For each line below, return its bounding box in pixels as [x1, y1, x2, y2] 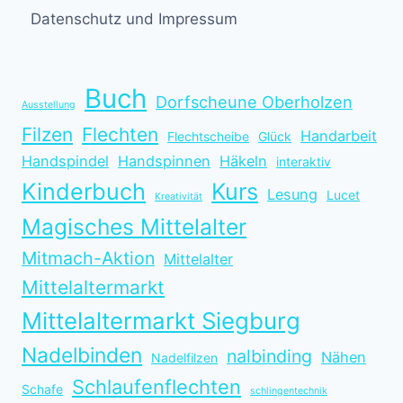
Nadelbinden [22, 343, 142, 368]
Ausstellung [22, 99, 76, 111]
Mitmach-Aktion [22, 247, 155, 269]
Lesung [267, 185, 318, 203]
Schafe [22, 381, 63, 397]
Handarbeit [300, 127, 377, 145]
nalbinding [227, 345, 312, 367]
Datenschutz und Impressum [31, 9, 238, 28]
